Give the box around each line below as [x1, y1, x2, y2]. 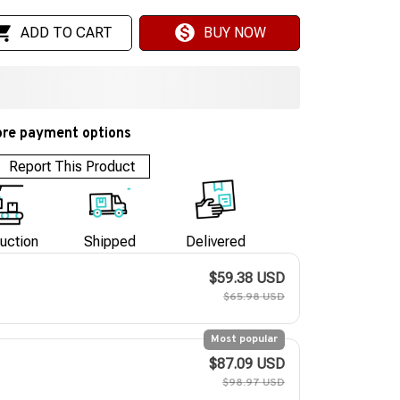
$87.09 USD [209, 355, 285, 373]
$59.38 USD [209, 270, 285, 287]
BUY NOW [203, 24, 266, 42]
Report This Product [9, 157, 136, 175]
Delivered [185, 233, 246, 251]
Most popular [211, 332, 278, 347]
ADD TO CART [20, 24, 112, 42]
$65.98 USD [223, 290, 285, 305]
